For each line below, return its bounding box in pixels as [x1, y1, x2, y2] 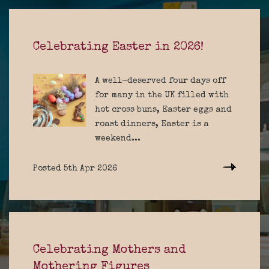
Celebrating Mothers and [33, 244, 186, 256]
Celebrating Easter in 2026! [33, 41, 204, 53]
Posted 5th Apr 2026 [33, 165, 117, 173]
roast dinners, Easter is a [95, 120, 209, 128]
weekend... [95, 134, 141, 143]
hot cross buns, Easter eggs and [95, 106, 232, 114]
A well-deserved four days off [95, 77, 226, 85]
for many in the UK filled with [95, 91, 229, 100]
